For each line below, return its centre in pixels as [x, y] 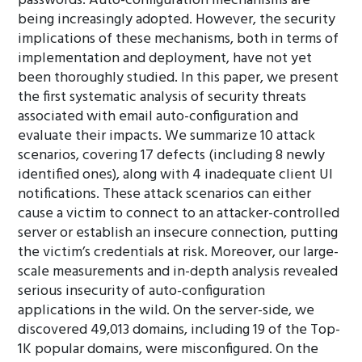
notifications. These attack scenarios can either [165, 194]
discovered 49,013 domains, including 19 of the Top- [179, 330]
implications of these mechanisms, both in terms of [179, 39]
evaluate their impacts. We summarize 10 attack [167, 136]
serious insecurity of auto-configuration [142, 291]
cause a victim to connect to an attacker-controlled [179, 214]
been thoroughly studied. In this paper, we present [179, 78]
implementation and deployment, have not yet [165, 59]
